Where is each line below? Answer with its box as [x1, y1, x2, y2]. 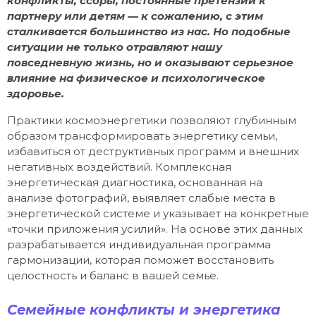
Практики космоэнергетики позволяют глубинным [7, 114, 296, 128]
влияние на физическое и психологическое [7, 71, 265, 85]
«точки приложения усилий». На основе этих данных [7, 222, 303, 236]
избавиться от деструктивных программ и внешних [7, 145, 299, 159]
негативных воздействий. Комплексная [7, 160, 231, 174]
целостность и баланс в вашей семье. [7, 269, 219, 283]
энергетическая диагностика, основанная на [7, 176, 262, 190]
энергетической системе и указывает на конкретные [7, 207, 309, 221]
